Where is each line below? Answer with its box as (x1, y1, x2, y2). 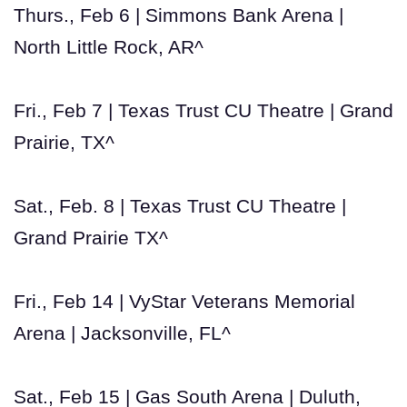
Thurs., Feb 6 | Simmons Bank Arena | (14, 4, 343, 25)
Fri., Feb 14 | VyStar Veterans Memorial (14, 290, 355, 312)
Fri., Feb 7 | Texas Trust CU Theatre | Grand (14, 99, 393, 121)
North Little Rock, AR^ (14, 35, 203, 57)
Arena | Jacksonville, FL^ (14, 322, 231, 343)
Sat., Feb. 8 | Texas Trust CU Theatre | (14, 194, 346, 216)
